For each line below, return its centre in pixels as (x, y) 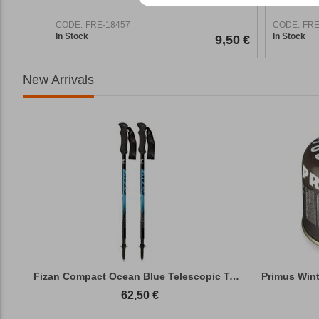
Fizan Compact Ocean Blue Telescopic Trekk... (234, 276)
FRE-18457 (108, 25)
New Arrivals (58, 79)
